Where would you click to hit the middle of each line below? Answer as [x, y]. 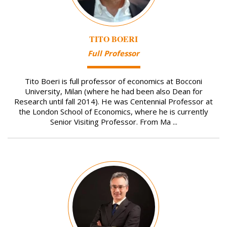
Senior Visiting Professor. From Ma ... [113, 121]
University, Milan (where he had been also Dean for [113, 91]
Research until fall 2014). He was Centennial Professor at [113, 101]
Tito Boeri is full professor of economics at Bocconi [113, 81]
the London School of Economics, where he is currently [113, 111]
